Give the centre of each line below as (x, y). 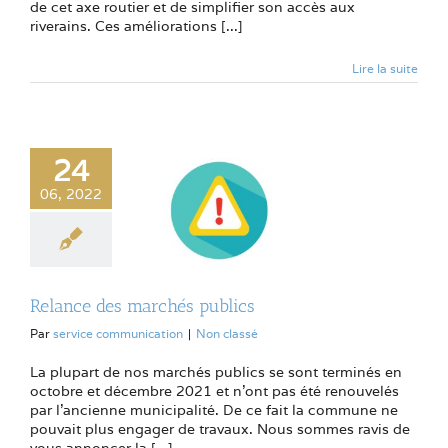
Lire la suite (385, 69)
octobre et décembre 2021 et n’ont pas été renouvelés (214, 390)
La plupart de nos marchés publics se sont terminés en (216, 371)
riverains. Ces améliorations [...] (136, 26)
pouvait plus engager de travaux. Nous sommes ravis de (220, 428)
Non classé (227, 333)
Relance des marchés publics (142, 305)
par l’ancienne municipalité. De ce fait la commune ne (214, 409)
